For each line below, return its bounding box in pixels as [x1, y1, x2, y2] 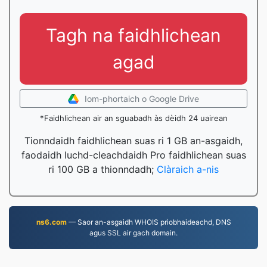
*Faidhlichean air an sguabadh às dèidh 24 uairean [39, 113, 228, 123]
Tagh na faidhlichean [46, 24, 221, 46]
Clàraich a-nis [157, 163, 219, 175]
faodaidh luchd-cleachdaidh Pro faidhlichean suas [21, 149, 246, 161]
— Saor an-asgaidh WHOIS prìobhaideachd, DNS [66, 218, 231, 226]
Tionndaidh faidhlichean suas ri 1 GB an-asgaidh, [24, 135, 243, 147]
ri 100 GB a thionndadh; [48, 163, 157, 175]
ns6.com [36, 218, 67, 226]
